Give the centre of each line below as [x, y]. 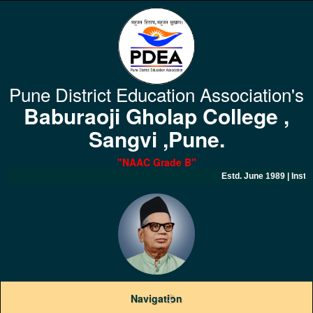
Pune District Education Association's [156, 94]
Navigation [156, 299]
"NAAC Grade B [154, 162]
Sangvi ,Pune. [156, 139]
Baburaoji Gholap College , [156, 116]
